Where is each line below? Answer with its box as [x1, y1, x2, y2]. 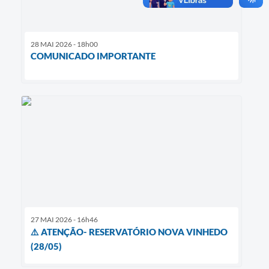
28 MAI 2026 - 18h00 [31, 40, 98, 49]
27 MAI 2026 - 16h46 [31, 214, 98, 224]
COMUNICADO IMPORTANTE [31, 50, 156, 62]
